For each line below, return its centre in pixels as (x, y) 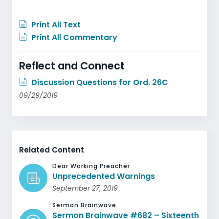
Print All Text (55, 24)
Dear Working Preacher (91, 166)
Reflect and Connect (72, 66)
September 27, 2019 (85, 188)
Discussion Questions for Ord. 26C (99, 82)
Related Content (52, 150)
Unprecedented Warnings (104, 176)
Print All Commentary (73, 37)
